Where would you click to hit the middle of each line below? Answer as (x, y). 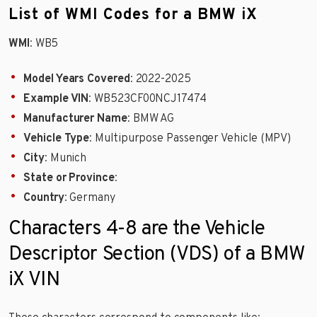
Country (44, 198)
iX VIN (34, 281)
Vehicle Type (57, 138)
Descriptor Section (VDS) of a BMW (157, 255)
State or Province (69, 178)
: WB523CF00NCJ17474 (148, 99)
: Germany (90, 198)
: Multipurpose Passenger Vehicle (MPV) (190, 138)
